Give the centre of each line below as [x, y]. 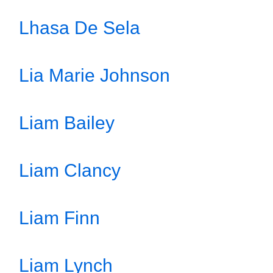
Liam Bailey [67, 123]
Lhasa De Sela [80, 28]
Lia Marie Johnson [94, 75]
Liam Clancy [70, 170]
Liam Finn [59, 218]
